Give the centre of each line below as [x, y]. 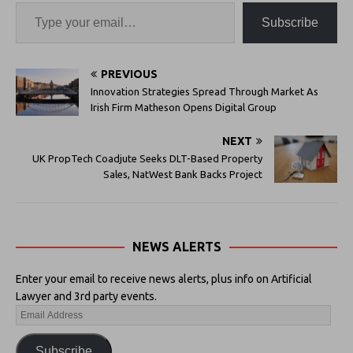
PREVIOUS [129, 74]
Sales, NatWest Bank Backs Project [183, 174]
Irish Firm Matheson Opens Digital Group [184, 107]
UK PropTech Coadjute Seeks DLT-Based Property [147, 158]
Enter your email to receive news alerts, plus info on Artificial [164, 279]
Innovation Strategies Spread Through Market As [204, 91]
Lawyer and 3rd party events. [86, 296]
